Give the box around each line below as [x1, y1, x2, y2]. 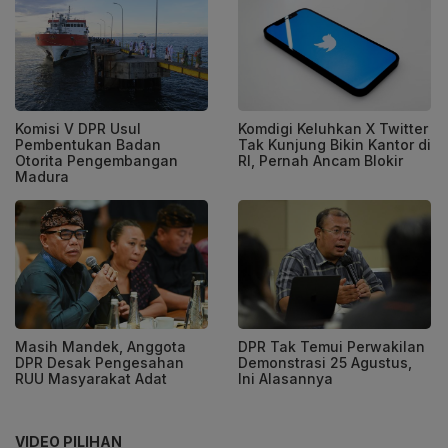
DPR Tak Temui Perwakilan [238, 337, 425, 355]
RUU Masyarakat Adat [15, 369, 171, 387]
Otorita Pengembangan [15, 151, 178, 169]
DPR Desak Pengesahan [15, 353, 184, 371]
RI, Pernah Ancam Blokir [238, 151, 403, 169]
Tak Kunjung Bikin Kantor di [238, 135, 431, 153]
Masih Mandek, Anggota [15, 337, 186, 355]
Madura [15, 167, 69, 185]
